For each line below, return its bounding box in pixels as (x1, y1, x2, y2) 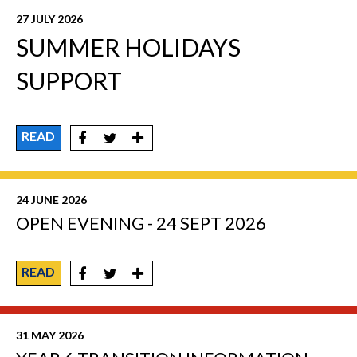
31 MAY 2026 (16, 328, 84, 343)
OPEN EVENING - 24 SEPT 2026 (16, 212, 266, 234)
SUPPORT (16, 66, 122, 96)
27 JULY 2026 (16, 12, 83, 26)
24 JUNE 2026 (16, 193, 87, 207)
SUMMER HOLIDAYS (16, 33, 241, 62)
